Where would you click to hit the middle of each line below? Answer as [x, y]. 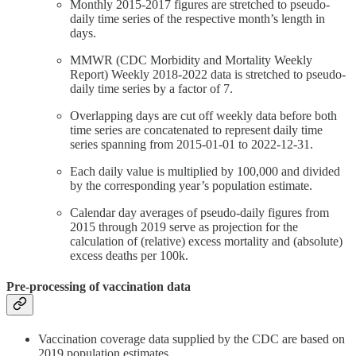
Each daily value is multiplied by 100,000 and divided [205, 171]
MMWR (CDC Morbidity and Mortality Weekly [191, 60]
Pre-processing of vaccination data [99, 286]
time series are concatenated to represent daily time [196, 130]
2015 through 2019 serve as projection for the [184, 226]
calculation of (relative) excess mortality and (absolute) [206, 241]
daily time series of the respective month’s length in [197, 18]
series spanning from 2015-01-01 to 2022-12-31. [192, 144]
